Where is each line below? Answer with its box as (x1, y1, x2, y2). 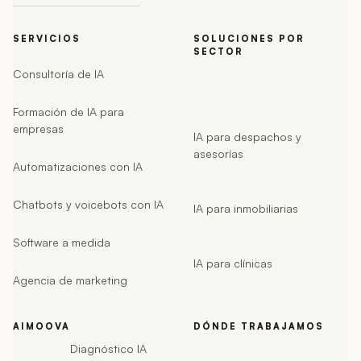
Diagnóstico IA (69, 341, 147, 355)
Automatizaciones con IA (13, 159, 143, 173)
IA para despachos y (193, 130, 301, 144)
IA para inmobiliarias (193, 201, 298, 215)
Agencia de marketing (13, 272, 127, 287)
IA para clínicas (193, 255, 272, 270)
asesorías (193, 147, 243, 161)
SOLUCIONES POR (193, 32, 305, 44)
